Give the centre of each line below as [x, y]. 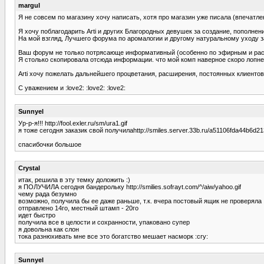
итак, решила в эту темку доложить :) [74, 179]
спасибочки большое [50, 144]
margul [29, 5]
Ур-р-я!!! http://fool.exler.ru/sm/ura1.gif [73, 123]
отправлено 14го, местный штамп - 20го [78, 208]
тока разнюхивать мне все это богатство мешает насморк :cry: [113, 236]
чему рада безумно [47, 194]
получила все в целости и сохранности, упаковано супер [104, 222]
